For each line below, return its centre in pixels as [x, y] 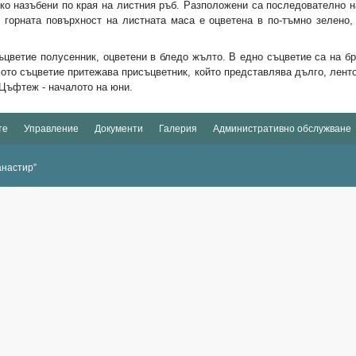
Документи [119, 129]
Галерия [178, 129]
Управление [51, 129]
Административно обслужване [282, 129]
